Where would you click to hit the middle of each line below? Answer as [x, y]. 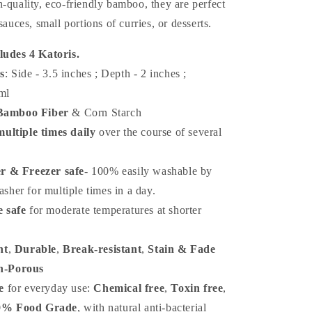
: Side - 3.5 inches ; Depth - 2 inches [94, 73]
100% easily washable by [152, 171]
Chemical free [129, 288]
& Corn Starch [105, 112]
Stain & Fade [182, 249]
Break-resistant [102, 249]
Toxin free [197, 288]
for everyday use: [49, 288]
